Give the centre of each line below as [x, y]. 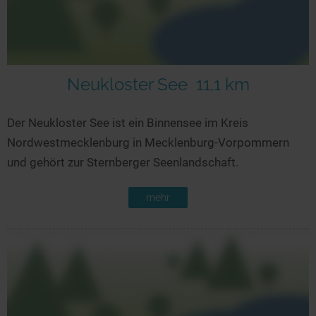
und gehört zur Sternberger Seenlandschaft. [123, 162]
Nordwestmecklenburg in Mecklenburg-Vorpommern [148, 142]
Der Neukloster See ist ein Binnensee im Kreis [128, 122]
